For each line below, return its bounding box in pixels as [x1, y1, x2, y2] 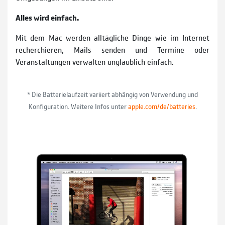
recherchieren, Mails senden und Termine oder [16, 44, 209, 55]
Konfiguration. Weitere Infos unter [28, 101, 128, 111]
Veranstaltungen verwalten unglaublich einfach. [16, 56, 174, 67]
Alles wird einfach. [16, 12, 79, 23]
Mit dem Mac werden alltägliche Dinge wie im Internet [16, 32, 209, 43]
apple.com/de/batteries [128, 101, 195, 111]
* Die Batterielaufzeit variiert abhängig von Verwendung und [27, 89, 198, 99]
